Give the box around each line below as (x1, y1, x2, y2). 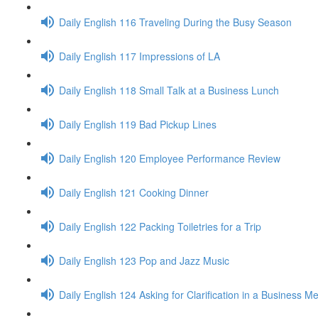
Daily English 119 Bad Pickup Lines (59, 116, 216, 131)
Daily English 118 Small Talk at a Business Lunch (59, 82, 279, 97)
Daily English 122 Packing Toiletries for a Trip (59, 219, 261, 234)
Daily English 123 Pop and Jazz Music (59, 253, 229, 268)
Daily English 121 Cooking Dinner (59, 185, 209, 199)
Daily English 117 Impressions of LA (59, 48, 220, 63)
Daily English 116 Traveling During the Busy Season (59, 14, 292, 29)
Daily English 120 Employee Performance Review (59, 150, 280, 165)
